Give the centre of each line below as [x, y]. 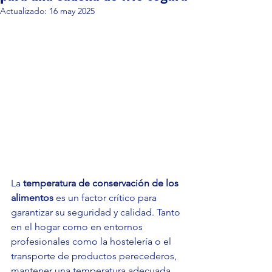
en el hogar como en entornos [78, 227]
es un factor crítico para [106, 198]
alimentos [32, 198]
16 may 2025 [72, 11]
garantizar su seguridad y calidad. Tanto [97, 212]
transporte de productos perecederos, [95, 256]
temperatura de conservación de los [102, 183]
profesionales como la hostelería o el [92, 242]
